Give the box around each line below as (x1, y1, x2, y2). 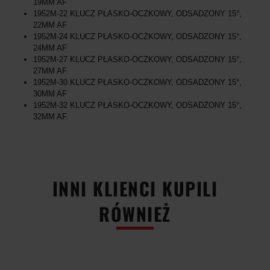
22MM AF (33, 20, 67, 30)
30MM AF (33, 89, 67, 98)
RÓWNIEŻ (99, 199, 171, 227)
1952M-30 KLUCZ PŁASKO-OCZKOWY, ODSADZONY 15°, (33, 77, 242, 87)
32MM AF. (33, 111, 69, 121)
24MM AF (33, 43, 67, 52)
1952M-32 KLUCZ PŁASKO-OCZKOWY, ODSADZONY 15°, (33, 100, 242, 110)
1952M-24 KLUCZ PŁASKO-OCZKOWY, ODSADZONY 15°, (33, 31, 242, 41)
